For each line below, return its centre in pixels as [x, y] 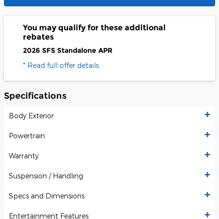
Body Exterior [31, 116]
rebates [38, 37]
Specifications [35, 95]
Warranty [24, 156]
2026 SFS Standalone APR [68, 51]
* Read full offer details [61, 65]
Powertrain [27, 136]
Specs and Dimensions [47, 196]
